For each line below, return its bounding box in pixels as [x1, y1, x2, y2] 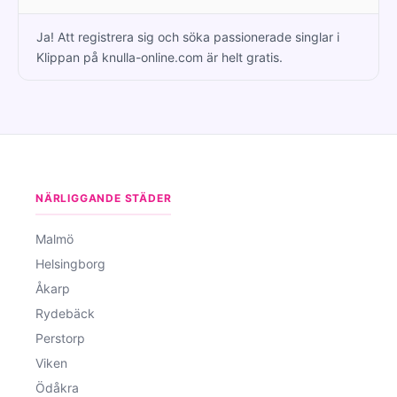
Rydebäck [35, 305, 95, 321]
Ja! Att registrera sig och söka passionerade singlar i [36, 28, 339, 44]
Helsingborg [35, 255, 105, 271]
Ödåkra [35, 379, 79, 395]
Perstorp [35, 330, 85, 346]
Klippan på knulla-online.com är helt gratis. [36, 49, 283, 65]
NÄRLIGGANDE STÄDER [35, 191, 172, 205]
